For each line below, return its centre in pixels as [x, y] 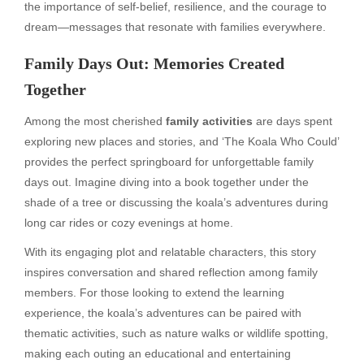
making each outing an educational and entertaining [158, 354]
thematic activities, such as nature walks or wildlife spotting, [176, 334]
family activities [209, 121]
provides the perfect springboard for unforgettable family [169, 161]
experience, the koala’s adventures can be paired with [163, 313]
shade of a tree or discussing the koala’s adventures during [176, 202]
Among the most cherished [95, 121]
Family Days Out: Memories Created [154, 63]
